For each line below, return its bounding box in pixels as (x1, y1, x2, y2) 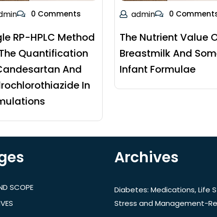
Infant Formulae (119, 62, 196, 77)
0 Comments (29, 9, 81, 19)
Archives (114, 147, 179, 168)
